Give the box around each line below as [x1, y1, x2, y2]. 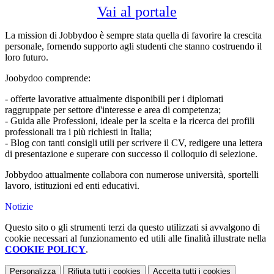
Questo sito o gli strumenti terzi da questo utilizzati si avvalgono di [5, 222, 260, 233]
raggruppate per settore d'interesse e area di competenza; [5, 105, 221, 116]
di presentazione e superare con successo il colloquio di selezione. [5, 149, 257, 160]
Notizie [5, 201, 33, 212]
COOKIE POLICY [5, 244, 86, 255]
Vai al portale [97, 4, 177, 20]
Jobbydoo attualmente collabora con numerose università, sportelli [5, 169, 259, 180]
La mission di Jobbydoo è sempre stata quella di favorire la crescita [5, 30, 262, 41]
